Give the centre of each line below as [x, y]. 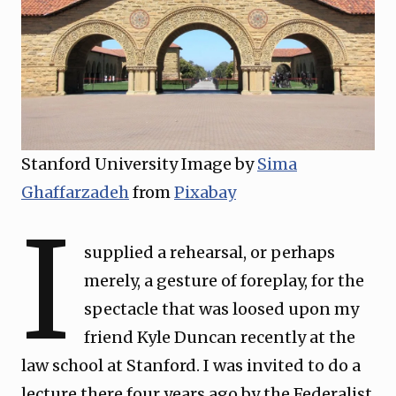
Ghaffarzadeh [75, 192]
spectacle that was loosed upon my [222, 309]
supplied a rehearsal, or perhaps [210, 252]
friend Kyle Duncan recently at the [220, 337]
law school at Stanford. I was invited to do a [191, 366]
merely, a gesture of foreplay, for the [225, 281]
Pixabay [205, 192]
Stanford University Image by [139, 164]
